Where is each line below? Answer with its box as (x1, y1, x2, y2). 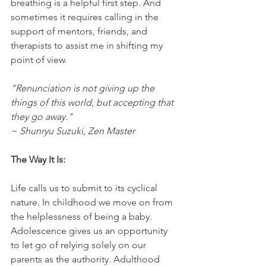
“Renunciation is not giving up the (11, 82, 157, 94)
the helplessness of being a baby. (11, 210, 154, 222)
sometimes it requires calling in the (11, 11, 161, 23)
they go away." (11, 110, 72, 122)
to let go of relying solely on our (11, 239, 148, 251)
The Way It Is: (11, 153, 65, 165)
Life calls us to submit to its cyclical (11, 182, 160, 194)
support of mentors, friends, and (11, 25, 150, 37)
